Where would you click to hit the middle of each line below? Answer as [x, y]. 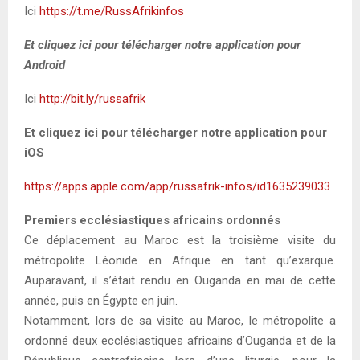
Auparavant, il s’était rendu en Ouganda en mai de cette [180, 281]
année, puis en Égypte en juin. [101, 301]
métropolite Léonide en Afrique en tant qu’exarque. [180, 261]
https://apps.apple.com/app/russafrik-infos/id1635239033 [177, 187]
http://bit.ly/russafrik [92, 99]
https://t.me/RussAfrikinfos [112, 12]
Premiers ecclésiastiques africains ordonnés [152, 221]
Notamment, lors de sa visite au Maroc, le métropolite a [180, 321]
